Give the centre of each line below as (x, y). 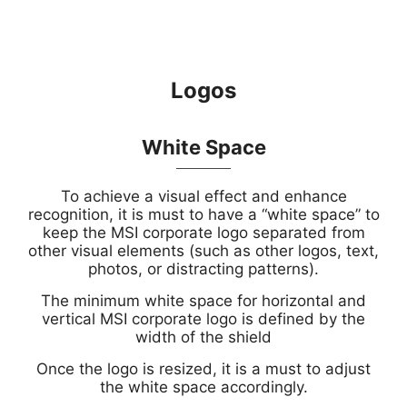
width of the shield (203, 337)
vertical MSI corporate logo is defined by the (203, 319)
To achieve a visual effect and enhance (203, 196)
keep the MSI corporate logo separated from (203, 233)
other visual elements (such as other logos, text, (203, 251)
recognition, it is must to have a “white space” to (203, 214)
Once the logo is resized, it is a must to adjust (203, 369)
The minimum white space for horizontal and (203, 301)
